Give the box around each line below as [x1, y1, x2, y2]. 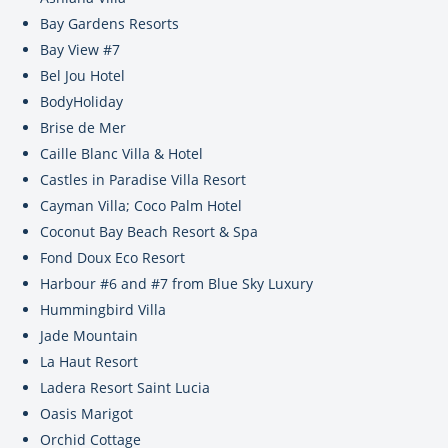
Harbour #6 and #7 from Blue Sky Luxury [40, 273, 313, 293]
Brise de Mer [40, 117, 126, 137]
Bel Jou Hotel [40, 65, 125, 85]
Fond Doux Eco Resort [40, 247, 185, 267]
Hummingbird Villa [40, 299, 166, 319]
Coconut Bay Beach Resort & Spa [40, 221, 258, 241]
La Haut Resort [40, 351, 138, 371]
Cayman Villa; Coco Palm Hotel [40, 195, 242, 215]
